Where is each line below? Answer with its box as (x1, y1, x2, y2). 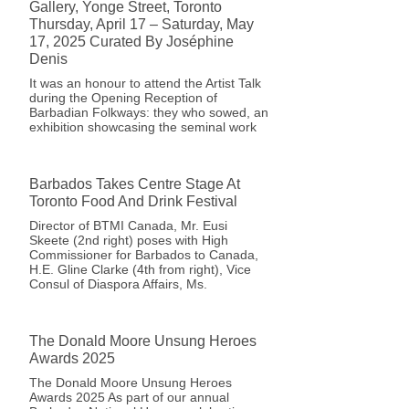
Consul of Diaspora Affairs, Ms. (29, 277, 207, 291)
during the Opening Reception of (29, 90, 217, 105)
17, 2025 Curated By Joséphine (29, 34, 234, 49)
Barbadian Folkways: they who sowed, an (29, 105, 268, 120)
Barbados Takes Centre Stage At (29, 176, 240, 192)
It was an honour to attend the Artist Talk (29, 76, 261, 90)
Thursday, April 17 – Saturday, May (29, 16, 254, 32)
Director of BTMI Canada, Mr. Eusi (29, 218, 227, 233)
